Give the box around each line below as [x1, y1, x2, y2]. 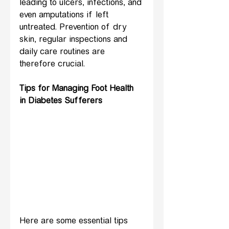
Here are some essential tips [19, 217, 130, 226]
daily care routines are [19, 48, 107, 57]
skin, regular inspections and [19, 36, 130, 44]
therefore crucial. [19, 60, 85, 69]
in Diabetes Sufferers [19, 97, 102, 106]
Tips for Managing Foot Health [19, 85, 136, 94]
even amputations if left [19, 11, 111, 20]
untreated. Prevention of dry [19, 24, 129, 32]
